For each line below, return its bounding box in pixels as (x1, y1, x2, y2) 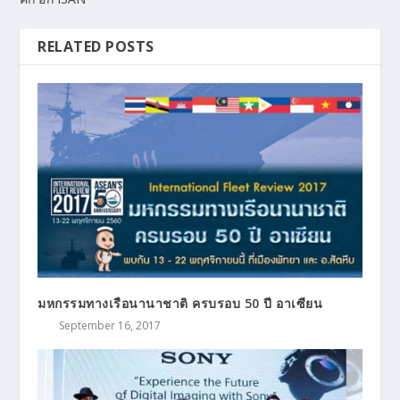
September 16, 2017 (59, 317, 162, 333)
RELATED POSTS (37, 36, 154, 56)
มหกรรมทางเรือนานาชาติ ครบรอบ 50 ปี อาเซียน (37, 294, 323, 312)
